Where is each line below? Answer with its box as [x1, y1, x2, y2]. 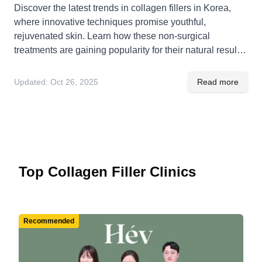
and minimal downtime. [14, 58, 110, 69]
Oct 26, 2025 [50, 77, 98, 87]
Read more [197, 77, 239, 87]
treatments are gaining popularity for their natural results [14, 44, 244, 55]
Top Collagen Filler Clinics [19, 163, 196, 180]
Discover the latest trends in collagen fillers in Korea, [14, 2, 231, 13]
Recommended [23, 216, 74, 225]
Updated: [14, 77, 50, 87]
